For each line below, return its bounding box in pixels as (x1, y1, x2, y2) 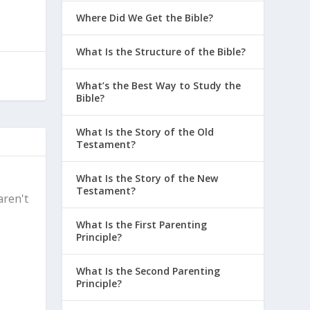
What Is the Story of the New (76, 171, 219, 185)
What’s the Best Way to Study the (76, 78, 241, 92)
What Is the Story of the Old (76, 125, 215, 138)
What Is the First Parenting (76, 217, 208, 231)
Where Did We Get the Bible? (76, 10, 214, 24)
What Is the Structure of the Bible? (76, 44, 246, 58)
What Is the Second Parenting (76, 264, 221, 277)
